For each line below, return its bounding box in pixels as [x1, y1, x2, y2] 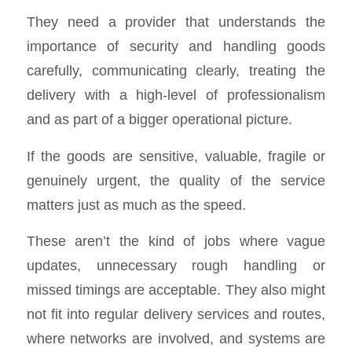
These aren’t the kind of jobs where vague [26, 233, 326, 250]
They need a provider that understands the [26, 13, 326, 30]
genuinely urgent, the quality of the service [26, 171, 326, 189]
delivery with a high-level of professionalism [26, 86, 326, 103]
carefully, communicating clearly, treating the [26, 62, 326, 79]
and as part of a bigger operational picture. [26, 111, 292, 127]
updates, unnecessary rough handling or [26, 257, 326, 274]
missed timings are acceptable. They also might [26, 281, 326, 299]
